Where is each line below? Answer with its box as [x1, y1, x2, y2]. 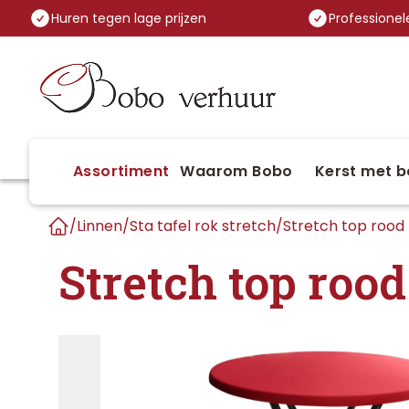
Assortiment [73, 161, 170, 182]
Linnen [77, 215, 122, 236]
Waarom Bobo [180, 161, 293, 182]
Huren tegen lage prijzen [51, 8, 206, 27]
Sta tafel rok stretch [130, 215, 276, 236]
